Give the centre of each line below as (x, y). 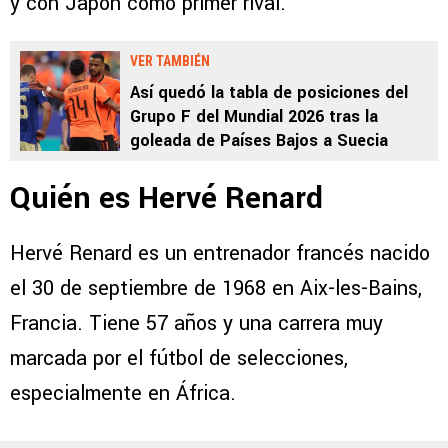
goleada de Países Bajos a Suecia (259, 141)
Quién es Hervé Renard (166, 199)
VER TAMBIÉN (170, 61)
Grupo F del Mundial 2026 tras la (254, 117)
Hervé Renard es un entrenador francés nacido (220, 254)
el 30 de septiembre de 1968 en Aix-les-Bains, (216, 289)
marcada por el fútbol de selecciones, (179, 359)
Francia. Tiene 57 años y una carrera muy (196, 324)
